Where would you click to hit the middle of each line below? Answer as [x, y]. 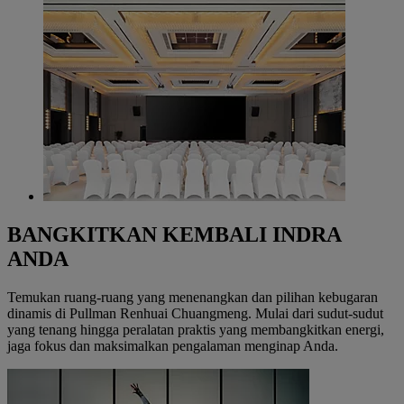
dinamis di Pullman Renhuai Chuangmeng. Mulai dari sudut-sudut [195, 314]
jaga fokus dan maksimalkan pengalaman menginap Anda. [173, 346]
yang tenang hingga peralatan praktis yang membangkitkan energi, [196, 330]
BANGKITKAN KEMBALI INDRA [174, 235]
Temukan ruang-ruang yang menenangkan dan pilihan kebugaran [193, 298]
